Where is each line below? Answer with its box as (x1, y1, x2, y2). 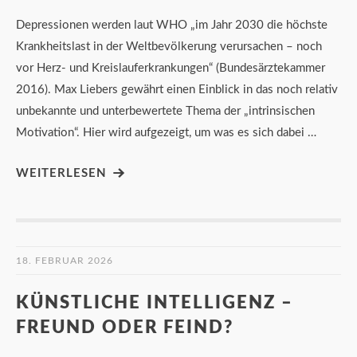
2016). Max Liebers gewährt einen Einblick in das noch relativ (16, 83, 338, 96)
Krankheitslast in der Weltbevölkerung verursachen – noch (16, 40, 322, 53)
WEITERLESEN (16, 167, 107, 179)
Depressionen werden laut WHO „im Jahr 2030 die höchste (16, 18, 328, 31)
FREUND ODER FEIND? (16, 318, 233, 336)
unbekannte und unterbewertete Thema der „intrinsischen (16, 104, 315, 117)
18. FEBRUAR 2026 (16, 255, 113, 265)
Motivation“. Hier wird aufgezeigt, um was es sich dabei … (16, 126, 316, 139)
